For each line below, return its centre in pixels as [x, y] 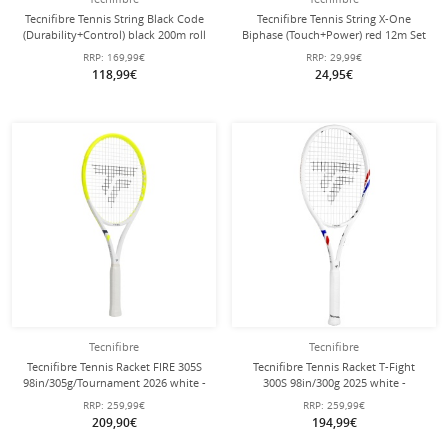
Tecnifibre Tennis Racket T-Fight [334, 366]
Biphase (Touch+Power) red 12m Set [334, 34]
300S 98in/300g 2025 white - [334, 382]
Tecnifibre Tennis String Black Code [114, 18]
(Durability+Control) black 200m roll [114, 34]
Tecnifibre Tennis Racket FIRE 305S [114, 366]
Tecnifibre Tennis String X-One [334, 18]
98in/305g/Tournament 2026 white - [114, 382]
